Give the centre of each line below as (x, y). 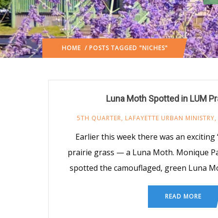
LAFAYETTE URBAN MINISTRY (170, 118)
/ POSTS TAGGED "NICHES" (124, 48)
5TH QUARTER (99, 118)
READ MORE (183, 196)
